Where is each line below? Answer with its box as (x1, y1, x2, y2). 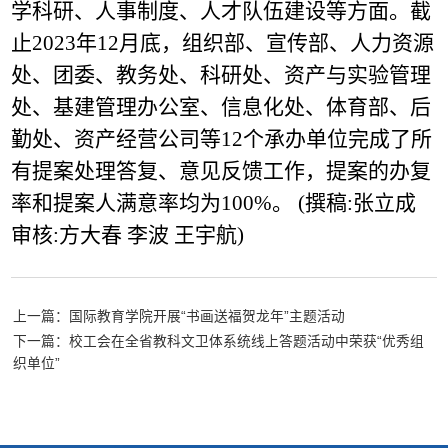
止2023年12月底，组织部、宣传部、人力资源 (11, 31, 435, 56)
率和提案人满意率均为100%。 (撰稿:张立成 (11, 191, 417, 216)
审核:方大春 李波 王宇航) (11, 223, 245, 248)
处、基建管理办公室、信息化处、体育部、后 (11, 95, 432, 120)
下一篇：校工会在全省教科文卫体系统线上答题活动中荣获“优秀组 (12, 333, 424, 349)
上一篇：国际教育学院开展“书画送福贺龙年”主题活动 (12, 308, 345, 324)
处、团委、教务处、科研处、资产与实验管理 (11, 63, 432, 88)
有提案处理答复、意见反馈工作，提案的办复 (11, 159, 432, 184)
